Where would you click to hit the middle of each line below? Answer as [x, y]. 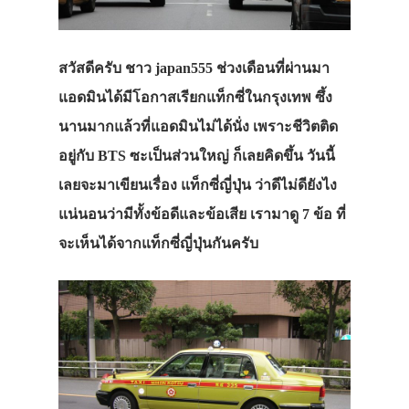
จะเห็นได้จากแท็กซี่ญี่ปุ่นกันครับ [158, 244]
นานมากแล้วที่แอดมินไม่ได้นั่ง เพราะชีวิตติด [198, 127]
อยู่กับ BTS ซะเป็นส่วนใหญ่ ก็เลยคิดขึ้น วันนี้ [197, 156]
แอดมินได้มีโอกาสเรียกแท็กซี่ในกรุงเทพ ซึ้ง [195, 98]
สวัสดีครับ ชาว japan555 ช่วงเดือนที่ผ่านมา [194, 68]
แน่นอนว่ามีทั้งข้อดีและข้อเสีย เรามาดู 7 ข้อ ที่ [202, 215]
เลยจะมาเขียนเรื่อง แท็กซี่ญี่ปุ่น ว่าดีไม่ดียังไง [198, 185]
